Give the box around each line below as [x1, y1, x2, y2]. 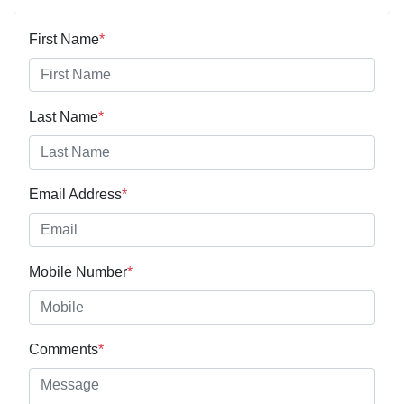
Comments [29, 342, 98, 358]
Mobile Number [29, 264, 127, 280]
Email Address [29, 187, 122, 203]
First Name [29, 32, 99, 48]
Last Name [29, 109, 98, 125]
